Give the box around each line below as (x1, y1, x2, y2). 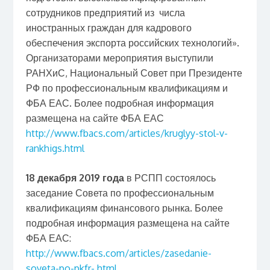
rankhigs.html (25, 142, 84, 154)
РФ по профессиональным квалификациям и (25, 81, 228, 94)
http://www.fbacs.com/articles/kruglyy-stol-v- (25, 127, 228, 139)
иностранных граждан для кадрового (25, 21, 192, 34)
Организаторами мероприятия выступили (25, 51, 213, 64)
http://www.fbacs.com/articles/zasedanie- (25, 246, 212, 259)
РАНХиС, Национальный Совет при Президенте (25, 66, 242, 79)
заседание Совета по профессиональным (25, 186, 214, 199)
